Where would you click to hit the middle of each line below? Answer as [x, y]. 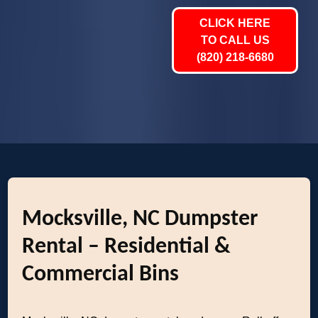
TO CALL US [235, 40]
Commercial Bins [101, 275]
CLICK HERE [235, 23]
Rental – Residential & [127, 247]
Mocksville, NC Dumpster [140, 219]
